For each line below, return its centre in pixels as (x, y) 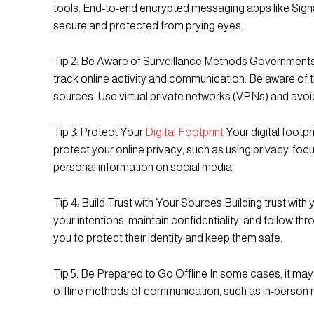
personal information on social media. (144, 167)
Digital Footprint (184, 132)
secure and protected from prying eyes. (148, 25)
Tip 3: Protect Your (99, 132)
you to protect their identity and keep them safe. (168, 238)
